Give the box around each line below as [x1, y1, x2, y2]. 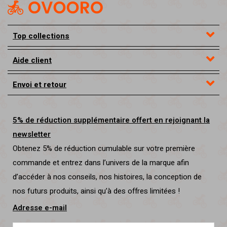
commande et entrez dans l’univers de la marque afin [13, 157, 189, 169]
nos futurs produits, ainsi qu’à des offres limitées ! [13, 185, 180, 197]
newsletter [13, 129, 51, 140]
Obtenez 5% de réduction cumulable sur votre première [13, 143, 195, 155]
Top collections [13, 30, 69, 42]
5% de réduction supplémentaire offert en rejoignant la [13, 115, 210, 126]
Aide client [13, 55, 52, 66]
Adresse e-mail [13, 202, 67, 214]
